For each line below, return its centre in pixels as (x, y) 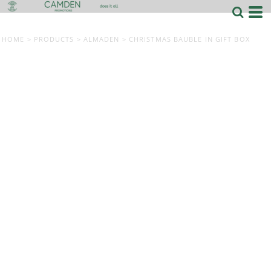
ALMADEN (101, 39)
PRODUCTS (54, 39)
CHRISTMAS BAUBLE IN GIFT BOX (189, 39)
